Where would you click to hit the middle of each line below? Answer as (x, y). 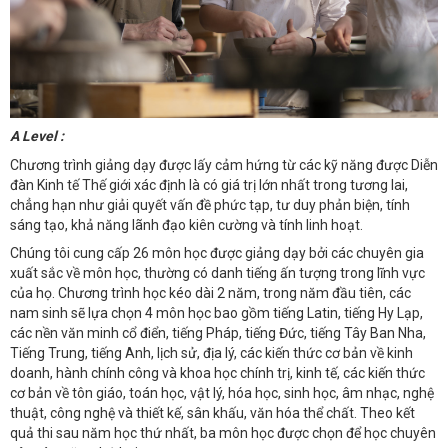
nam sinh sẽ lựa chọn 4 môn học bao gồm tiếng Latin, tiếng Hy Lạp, (216, 313)
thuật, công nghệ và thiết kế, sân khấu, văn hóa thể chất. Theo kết (212, 413)
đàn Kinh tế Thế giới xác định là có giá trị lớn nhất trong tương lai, (209, 184)
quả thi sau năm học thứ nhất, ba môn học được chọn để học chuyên (223, 433)
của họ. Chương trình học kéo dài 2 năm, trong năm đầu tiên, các (210, 293)
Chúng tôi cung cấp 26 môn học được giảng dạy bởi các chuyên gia (217, 253)
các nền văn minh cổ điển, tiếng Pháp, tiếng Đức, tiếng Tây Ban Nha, (218, 333)
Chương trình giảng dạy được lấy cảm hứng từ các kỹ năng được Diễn (224, 164)
